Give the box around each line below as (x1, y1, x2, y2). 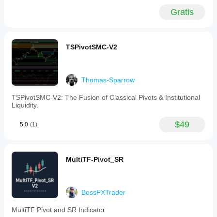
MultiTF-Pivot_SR (66, 155, 124, 163)
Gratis (170, 7, 194, 17)
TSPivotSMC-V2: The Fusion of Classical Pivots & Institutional (12, 93, 200, 101)
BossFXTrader (81, 188, 125, 196)
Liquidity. (12, 101, 38, 109)
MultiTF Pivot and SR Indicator (12, 206, 105, 214)
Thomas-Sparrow (81, 76, 135, 84)
